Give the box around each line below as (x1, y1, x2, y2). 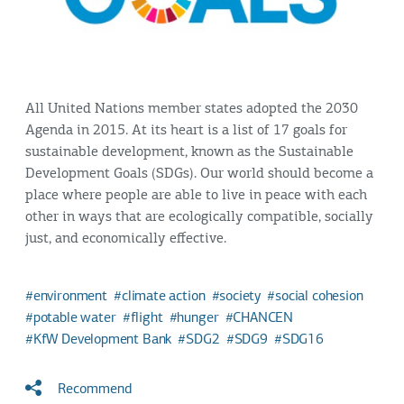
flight (130, 311, 163, 326)
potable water (32, 311, 116, 326)
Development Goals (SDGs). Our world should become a (25, 167, 373, 182)
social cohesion (275, 289, 363, 305)
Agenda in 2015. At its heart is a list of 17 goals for (25, 124, 347, 139)
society (219, 289, 262, 305)
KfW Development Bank (32, 333, 172, 348)
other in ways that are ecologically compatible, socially (25, 210, 373, 225)
